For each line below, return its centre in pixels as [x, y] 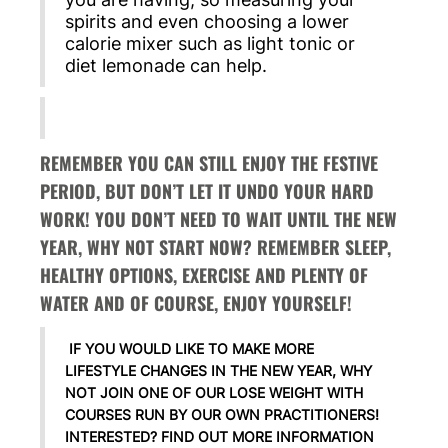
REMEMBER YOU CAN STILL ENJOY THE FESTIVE [209, 163]
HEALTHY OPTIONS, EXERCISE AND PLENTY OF [204, 275]
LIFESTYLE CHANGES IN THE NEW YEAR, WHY [218, 371]
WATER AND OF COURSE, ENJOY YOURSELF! [196, 303]
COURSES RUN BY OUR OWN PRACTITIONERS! [222, 415]
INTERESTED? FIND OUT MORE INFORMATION [219, 437]
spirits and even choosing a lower [207, 22]
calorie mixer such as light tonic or [210, 44]
